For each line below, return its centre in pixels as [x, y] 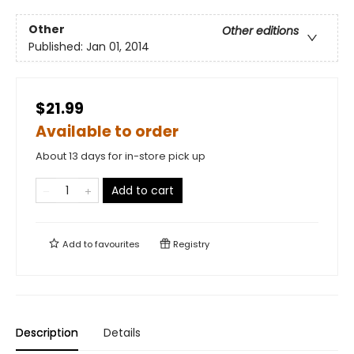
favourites [117, 245]
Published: [57, 46]
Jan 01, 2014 [118, 46]
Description [47, 333]
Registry [190, 245]
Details [122, 333]
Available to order [107, 132]
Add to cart [143, 191]
